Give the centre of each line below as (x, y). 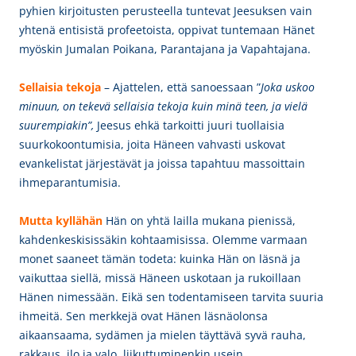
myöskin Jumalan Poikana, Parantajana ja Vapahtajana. (165, 49)
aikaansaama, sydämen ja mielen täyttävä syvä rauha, (163, 335)
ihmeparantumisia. (72, 182)
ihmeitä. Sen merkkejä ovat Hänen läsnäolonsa (143, 316)
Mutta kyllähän (61, 221)
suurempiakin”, (58, 125)
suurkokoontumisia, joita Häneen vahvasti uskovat (152, 144)
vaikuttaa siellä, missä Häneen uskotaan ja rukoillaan (160, 278)
